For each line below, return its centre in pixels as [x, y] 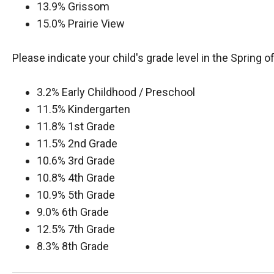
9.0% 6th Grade [83, 212]
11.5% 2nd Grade [84, 143]
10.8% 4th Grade [83, 178]
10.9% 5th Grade [83, 195]
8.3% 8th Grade [80, 246]
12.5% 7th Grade [86, 229]
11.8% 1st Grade [91, 126]
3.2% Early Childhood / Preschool [121, 92]
